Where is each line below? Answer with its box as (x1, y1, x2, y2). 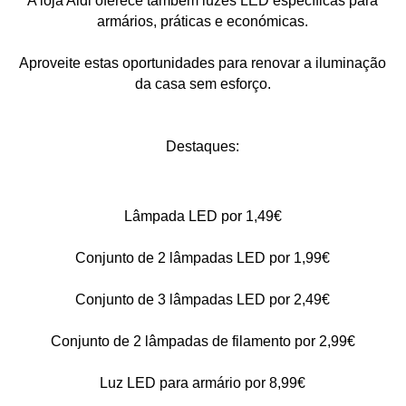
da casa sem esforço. (134, 75, 271, 92)
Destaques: (166, 138, 240, 154)
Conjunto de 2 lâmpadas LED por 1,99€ (75, 249, 331, 266)
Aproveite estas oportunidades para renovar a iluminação (19, 54, 387, 71)
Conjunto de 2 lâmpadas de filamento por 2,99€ (50, 333, 355, 349)
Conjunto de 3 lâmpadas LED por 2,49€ (75, 291, 331, 307)
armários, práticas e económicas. (97, 13, 309, 29)
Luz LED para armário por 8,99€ (100, 374, 306, 391)
